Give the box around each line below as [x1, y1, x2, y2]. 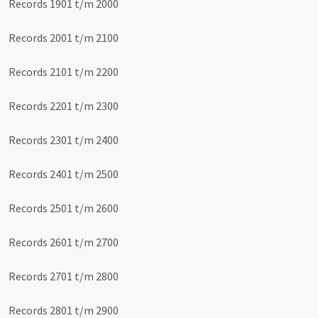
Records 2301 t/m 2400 [9, 133, 119, 148]
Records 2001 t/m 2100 [9, 31, 119, 45]
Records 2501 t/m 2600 [9, 201, 119, 216]
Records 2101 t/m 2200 [9, 65, 119, 79]
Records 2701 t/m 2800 [9, 269, 119, 284]
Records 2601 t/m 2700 [9, 235, 119, 250]
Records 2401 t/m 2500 [9, 167, 119, 182]
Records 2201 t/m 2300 [9, 99, 119, 114]
